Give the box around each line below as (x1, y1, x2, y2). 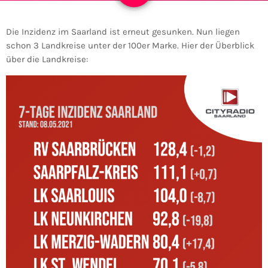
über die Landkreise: (6, 54, 88, 65)
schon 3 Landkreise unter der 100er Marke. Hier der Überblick (6, 40, 254, 51)
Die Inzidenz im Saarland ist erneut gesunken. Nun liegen (6, 26, 240, 38)
